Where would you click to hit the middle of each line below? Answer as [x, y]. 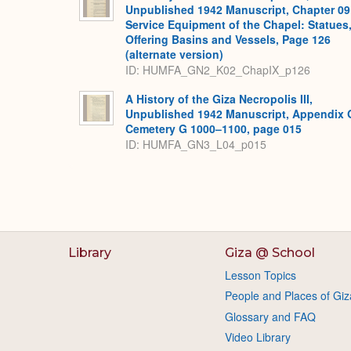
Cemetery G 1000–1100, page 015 [213, 128]
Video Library [257, 337]
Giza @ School [270, 253]
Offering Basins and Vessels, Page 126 [228, 39]
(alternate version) [174, 54]
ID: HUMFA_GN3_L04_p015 [196, 145]
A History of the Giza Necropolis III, [219, 99]
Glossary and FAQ [270, 316]
